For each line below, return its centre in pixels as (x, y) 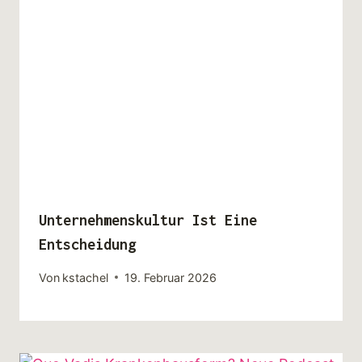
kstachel (86, 277)
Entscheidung (87, 244)
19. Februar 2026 (171, 277)
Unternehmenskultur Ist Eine (148, 220)
